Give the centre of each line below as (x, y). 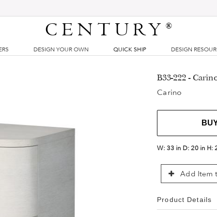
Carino (170, 92)
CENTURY (106, 30)
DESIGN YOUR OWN (61, 49)
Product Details (184, 200)
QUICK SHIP (130, 49)
